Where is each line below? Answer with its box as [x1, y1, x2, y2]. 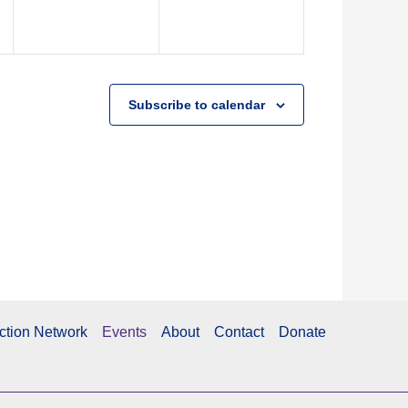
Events [101, 324, 147, 340]
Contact [213, 324, 264, 340]
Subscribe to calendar [128, 97, 265, 112]
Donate [278, 324, 326, 340]
